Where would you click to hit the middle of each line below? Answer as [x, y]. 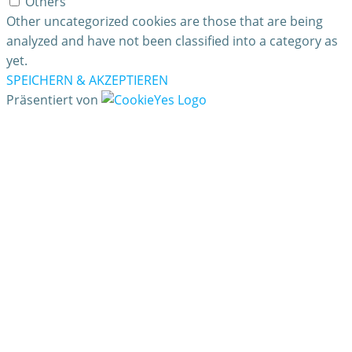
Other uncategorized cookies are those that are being [165, 22]
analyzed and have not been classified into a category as [172, 41]
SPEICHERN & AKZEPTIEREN [87, 81]
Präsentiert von [54, 100]
